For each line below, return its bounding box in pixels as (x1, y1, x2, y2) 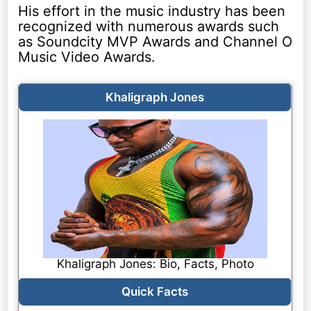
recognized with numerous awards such (18, 18, 280, 35)
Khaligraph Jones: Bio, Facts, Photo (56, 257, 254, 271)
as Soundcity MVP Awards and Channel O (18, 33, 293, 51)
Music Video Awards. (18, 49, 156, 66)
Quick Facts (121, 285, 189, 299)
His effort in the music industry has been (18, 3, 286, 20)
